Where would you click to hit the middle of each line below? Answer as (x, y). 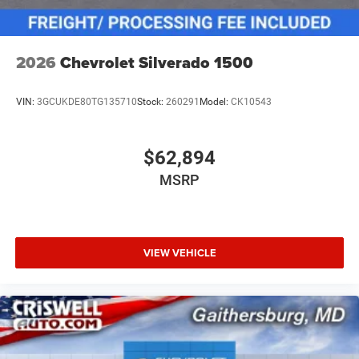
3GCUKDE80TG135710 (87, 102)
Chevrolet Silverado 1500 (157, 63)
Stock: (151, 102)
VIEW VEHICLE (179, 253)
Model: (215, 102)
